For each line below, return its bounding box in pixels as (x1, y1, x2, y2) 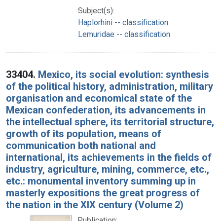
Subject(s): (78, 5, 114, 15)
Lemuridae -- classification (78, 29, 170, 39)
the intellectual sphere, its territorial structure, (6, 115, 214, 128)
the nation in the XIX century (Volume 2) (6, 198, 184, 211)
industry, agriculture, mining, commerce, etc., (6, 163, 209, 175)
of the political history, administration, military (6, 80, 213, 92)
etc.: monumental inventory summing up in (6, 175, 196, 187)
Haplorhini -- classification (78, 17, 168, 27)
